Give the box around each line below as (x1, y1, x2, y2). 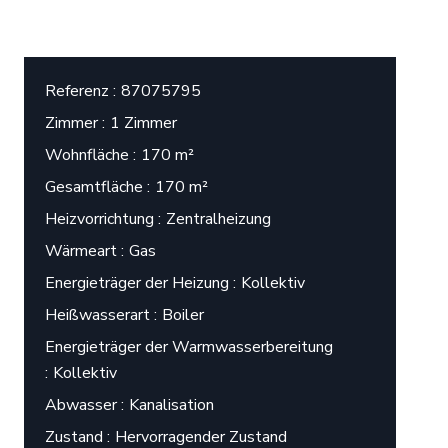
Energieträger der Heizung (45, 272, 233, 294)
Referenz (45, 80, 113, 102)
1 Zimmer (110, 112, 177, 134)
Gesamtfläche (45, 176, 147, 198)
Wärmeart (45, 240, 121, 262)
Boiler (162, 304, 204, 326)
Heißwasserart (45, 304, 154, 326)
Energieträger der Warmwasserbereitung (45, 336, 333, 358)
